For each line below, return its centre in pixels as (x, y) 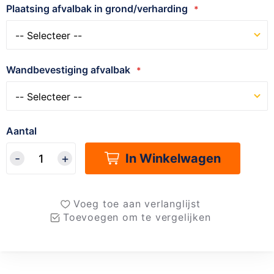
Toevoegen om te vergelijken (137, 217)
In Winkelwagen (173, 159)
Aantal (21, 131)
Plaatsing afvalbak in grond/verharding (97, 9)
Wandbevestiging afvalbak (68, 70)
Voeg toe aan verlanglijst (137, 204)
